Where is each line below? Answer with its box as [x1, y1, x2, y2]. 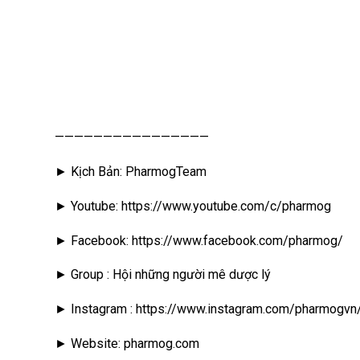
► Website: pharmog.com [55, 335, 199, 351]
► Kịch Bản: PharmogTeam [55, 163, 207, 179]
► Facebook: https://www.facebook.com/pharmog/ [55, 232, 343, 248]
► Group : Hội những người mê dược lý [55, 267, 271, 283]
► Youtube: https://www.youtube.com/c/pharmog [55, 198, 331, 214]
